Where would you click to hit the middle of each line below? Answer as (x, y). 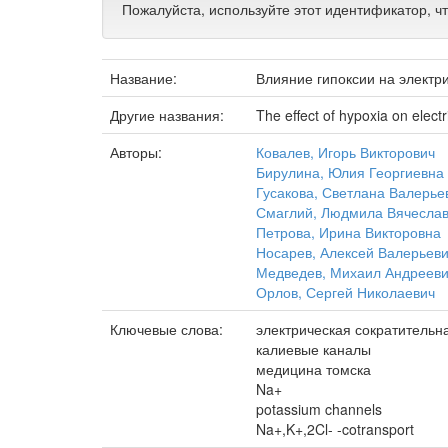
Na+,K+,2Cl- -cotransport (335, 429)
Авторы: (138, 152)
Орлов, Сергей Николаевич (345, 292)
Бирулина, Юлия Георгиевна (350, 172)
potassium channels (319, 409)
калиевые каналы (313, 349)
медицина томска (313, 369)
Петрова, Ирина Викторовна (348, 232)
